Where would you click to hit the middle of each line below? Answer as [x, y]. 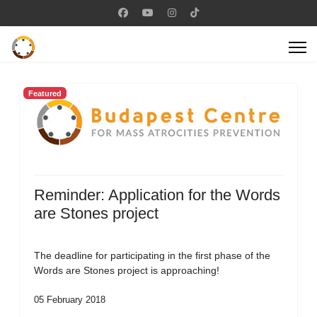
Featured [45, 93]
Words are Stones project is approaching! [127, 270]
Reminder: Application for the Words [157, 195]
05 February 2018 [70, 300]
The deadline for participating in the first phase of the [152, 255]
